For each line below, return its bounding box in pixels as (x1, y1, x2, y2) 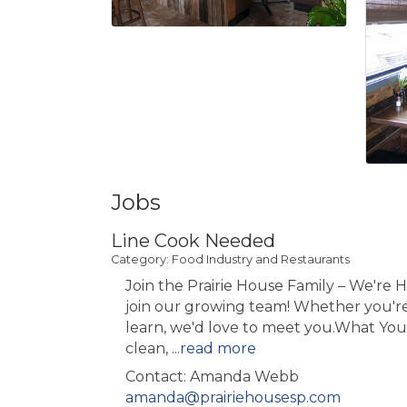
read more (180, 339, 256, 357)
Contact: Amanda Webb (125, 367, 299, 385)
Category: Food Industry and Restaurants (111, 252, 350, 266)
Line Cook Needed (111, 229, 275, 252)
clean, (125, 339, 172, 357)
